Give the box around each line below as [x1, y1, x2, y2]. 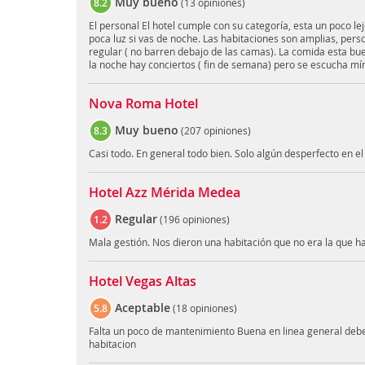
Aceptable [114, 300, 170, 316]
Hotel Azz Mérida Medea [88, 183, 240, 202]
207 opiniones [183, 124, 248, 138]
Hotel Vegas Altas [88, 272, 196, 291]
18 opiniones [175, 301, 234, 315]
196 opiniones [162, 213, 226, 226]
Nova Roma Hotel [88, 95, 198, 113]
